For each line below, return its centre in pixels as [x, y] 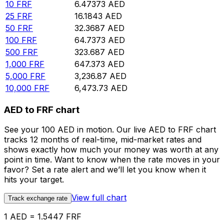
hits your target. [34, 180]
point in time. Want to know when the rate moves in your [112, 160]
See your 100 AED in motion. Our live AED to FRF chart [110, 130]
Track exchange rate [38, 198]
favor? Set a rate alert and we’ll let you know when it [105, 170]
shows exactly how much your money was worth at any [111, 150]
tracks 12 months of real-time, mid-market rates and [103, 140]
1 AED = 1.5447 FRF [43, 217]
